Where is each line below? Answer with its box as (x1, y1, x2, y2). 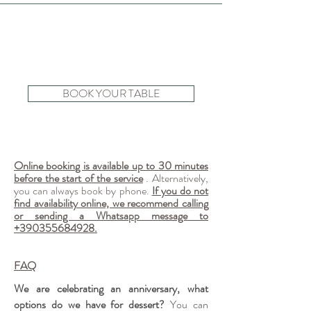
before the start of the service (14, 170, 143, 186)
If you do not (151, 183, 209, 199)
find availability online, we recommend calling (14, 195, 208, 211)
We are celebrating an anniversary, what (14, 280, 208, 296)
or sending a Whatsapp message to (14, 208, 208, 224)
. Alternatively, (142, 170, 209, 186)
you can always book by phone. (14, 183, 152, 199)
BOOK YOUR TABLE (62, 85, 160, 101)
